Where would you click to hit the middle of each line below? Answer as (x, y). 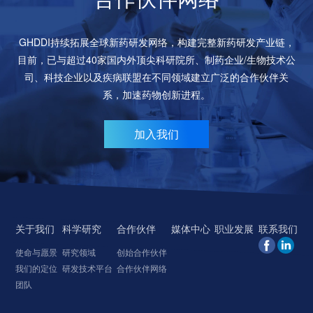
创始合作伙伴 (141, 252)
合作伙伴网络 (141, 268)
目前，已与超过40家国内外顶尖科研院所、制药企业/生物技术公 (156, 59)
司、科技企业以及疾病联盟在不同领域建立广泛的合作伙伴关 (156, 77)
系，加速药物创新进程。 (156, 94)
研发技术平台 (87, 268)
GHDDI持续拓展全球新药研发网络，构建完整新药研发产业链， (156, 42)
